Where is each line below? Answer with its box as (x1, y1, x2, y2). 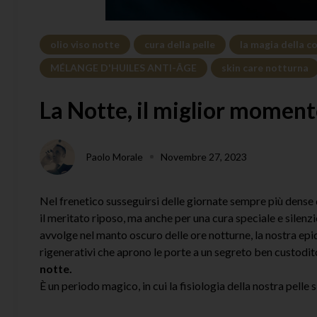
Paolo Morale (86, 150, 143, 163)
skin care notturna (221, 61, 309, 74)
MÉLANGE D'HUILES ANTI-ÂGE (50, 61, 197, 74)
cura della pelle (144, 38, 215, 50)
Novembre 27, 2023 (161, 150, 247, 163)
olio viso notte (50, 38, 120, 50)
